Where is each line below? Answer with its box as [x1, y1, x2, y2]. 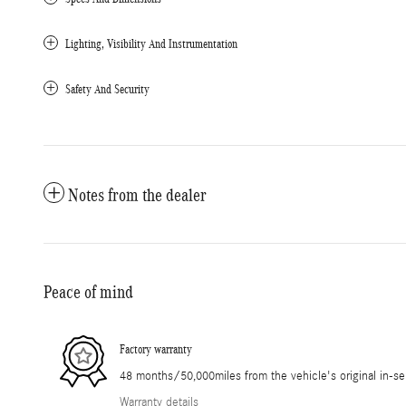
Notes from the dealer [68, 184, 207, 205]
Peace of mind [43, 281, 133, 302]
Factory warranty [120, 343, 192, 356]
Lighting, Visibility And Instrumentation [65, 36, 237, 51]
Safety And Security [65, 82, 150, 96]
